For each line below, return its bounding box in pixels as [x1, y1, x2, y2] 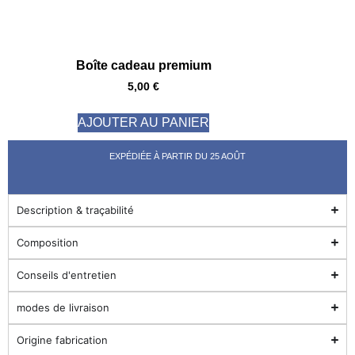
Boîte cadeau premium [75, 58, 212, 72]
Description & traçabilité [17, 203, 134, 216]
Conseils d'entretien [17, 268, 116, 281]
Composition [17, 235, 78, 249]
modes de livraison [17, 300, 109, 314]
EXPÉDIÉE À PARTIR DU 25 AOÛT [109, 151, 246, 161]
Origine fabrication [17, 333, 108, 346]
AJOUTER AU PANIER [78, 115, 210, 129]
